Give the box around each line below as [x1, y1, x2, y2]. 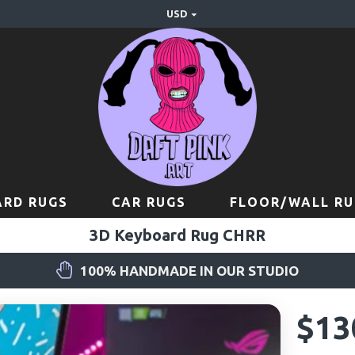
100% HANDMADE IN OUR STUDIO [79, 263, 299, 278]
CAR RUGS [111, 195, 186, 209]
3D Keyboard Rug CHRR [90, 226, 265, 244]
